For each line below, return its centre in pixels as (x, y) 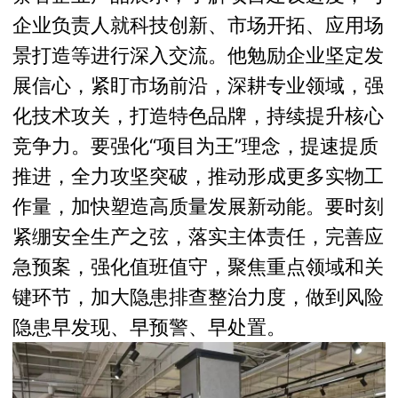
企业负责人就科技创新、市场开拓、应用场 (199, 24)
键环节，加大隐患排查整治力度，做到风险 (199, 296)
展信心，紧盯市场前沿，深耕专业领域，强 (199, 85)
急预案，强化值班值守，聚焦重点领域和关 (199, 266)
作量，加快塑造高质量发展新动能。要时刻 (199, 206)
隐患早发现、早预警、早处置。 (150, 326)
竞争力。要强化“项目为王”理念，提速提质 (196, 145)
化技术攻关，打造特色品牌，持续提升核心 (199, 115)
